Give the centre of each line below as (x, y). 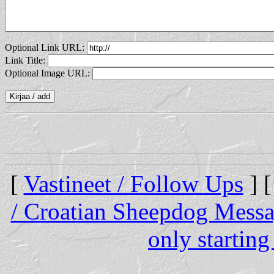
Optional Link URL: (46, 48)
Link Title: (26, 61)
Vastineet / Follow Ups (133, 184)
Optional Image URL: (49, 73)
